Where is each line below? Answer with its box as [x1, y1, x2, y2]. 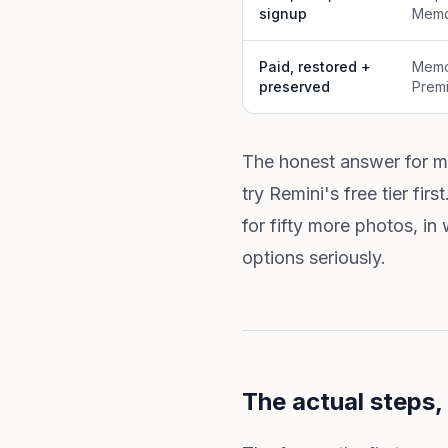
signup [259, 5, 307, 22]
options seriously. [242, 247, 386, 268]
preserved [259, 78, 330, 95]
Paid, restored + [259, 58, 371, 75]
